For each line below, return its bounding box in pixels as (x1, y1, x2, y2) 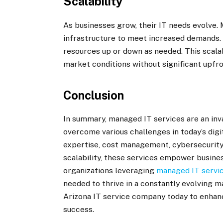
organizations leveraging (63, 166, 157, 176)
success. (63, 205, 95, 215)
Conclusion (63, 88, 124, 102)
